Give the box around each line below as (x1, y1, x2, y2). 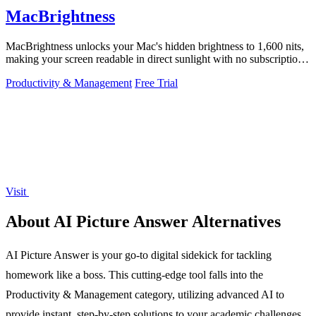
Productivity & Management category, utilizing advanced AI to (6, 288, 284, 300)
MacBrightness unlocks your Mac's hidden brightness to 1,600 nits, (6, 40, 304, 53)
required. (6, 66, 45, 78)
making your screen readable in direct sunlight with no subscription (6, 53, 303, 66)
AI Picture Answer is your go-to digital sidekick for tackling (6, 248, 272, 261)
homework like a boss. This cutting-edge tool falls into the (6, 268, 263, 281)
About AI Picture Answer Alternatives (6, 212, 281, 231)
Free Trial (135, 77, 178, 90)
